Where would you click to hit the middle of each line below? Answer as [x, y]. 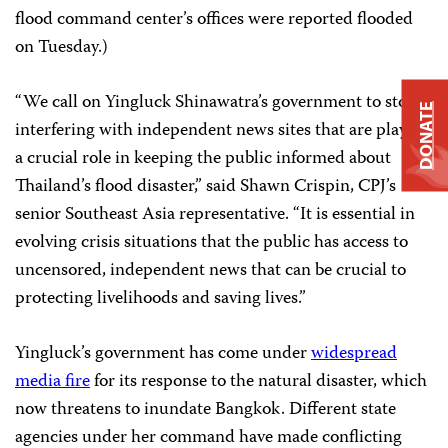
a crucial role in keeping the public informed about [203, 159]
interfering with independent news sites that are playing [223, 131]
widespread [354, 354]
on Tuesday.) [61, 48]
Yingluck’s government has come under [163, 354]
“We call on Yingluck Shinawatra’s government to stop [216, 103]
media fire [52, 382]
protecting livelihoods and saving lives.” [160, 299]
